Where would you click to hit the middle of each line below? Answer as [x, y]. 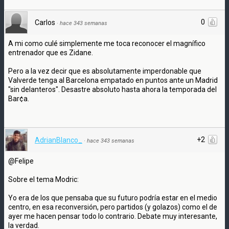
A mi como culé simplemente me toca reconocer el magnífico [107, 43]
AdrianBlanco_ [59, 140]
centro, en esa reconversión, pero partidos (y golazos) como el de [113, 207]
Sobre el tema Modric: [43, 179]
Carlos [45, 22]
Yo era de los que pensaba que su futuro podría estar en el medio [113, 198]
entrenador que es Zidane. [51, 52]
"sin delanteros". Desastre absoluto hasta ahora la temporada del [112, 89]
